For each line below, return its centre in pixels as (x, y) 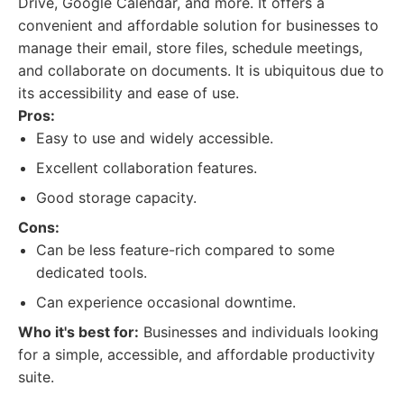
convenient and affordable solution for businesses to (198, 25)
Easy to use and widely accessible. (155, 138)
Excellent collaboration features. (147, 168)
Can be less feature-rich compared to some (185, 250)
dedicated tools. (92, 272)
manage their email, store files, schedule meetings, (190, 48)
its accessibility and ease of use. (129, 93)
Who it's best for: (78, 332)
